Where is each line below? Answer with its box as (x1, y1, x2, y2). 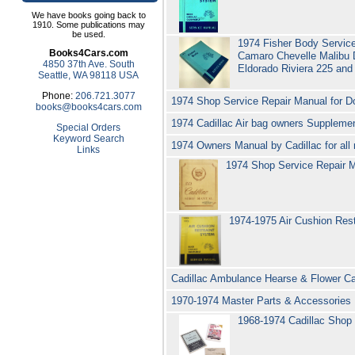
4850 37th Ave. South (42, 59, 135, 71)
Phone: (41, 90, 75, 102)
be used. (71, 29, 105, 40)
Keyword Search (52, 133, 124, 145)
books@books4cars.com (35, 101, 142, 113)
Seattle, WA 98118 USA (38, 70, 139, 82)
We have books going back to (31, 10, 146, 21)
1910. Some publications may (32, 20, 145, 30)
